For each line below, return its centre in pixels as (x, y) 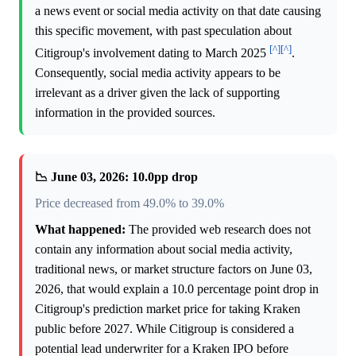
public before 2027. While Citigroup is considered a (164, 329)
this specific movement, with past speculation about (163, 30)
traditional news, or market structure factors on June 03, (174, 269)
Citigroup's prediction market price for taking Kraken (168, 309)
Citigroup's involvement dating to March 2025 (152, 53)
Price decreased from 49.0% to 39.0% (130, 203)
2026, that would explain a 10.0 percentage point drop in (177, 289)
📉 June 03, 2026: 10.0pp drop (116, 177)
